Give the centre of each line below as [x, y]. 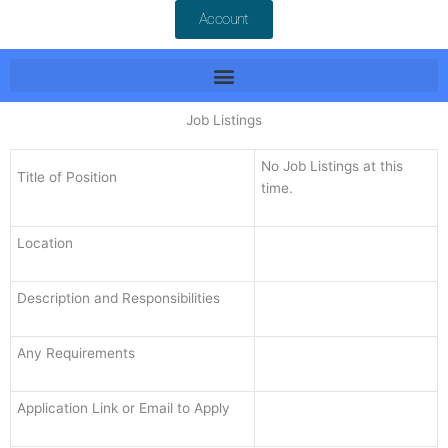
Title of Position [66, 177]
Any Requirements [75, 353]
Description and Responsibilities [118, 298]
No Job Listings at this [331, 166]
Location [44, 243]
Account [224, 19]
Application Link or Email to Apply [123, 408]
